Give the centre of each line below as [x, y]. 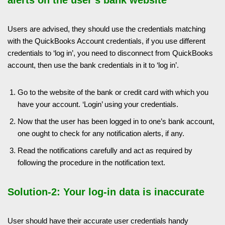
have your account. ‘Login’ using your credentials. [98, 104]
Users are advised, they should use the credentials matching [106, 29]
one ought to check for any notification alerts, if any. [101, 133]
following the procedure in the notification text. [91, 162]
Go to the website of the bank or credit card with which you [113, 92]
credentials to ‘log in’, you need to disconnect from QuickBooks [110, 53]
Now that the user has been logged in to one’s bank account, [116, 121]
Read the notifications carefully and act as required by [105, 150]
